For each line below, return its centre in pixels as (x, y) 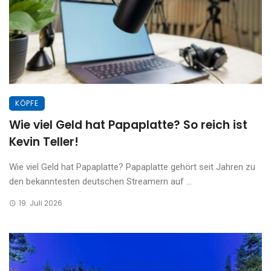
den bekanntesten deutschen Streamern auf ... (100, 181)
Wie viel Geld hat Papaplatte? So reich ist (128, 125)
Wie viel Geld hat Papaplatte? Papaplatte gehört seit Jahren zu (132, 167)
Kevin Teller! (44, 142)
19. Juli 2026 (40, 203)
